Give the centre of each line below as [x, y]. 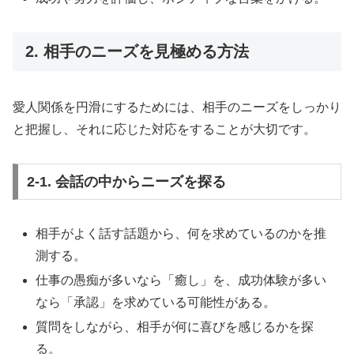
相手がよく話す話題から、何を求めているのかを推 [181, 233]
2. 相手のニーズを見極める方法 [137, 51]
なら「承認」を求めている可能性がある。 [156, 302]
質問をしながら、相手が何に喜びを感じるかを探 [175, 327]
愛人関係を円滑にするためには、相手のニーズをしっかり [177, 107]
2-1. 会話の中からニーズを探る [126, 181]
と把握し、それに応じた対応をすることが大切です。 [164, 130]
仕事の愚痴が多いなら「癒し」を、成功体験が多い [181, 280]
